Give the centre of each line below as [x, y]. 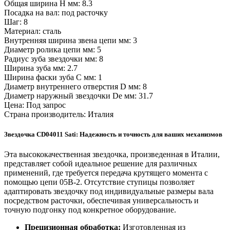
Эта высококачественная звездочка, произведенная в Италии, [112, 155]
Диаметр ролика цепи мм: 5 [53, 50]
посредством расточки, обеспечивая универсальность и [101, 201]
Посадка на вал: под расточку [56, 13]
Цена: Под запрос [35, 105]
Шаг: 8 [16, 22]
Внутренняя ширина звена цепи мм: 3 [71, 41]
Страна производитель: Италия [59, 114]
